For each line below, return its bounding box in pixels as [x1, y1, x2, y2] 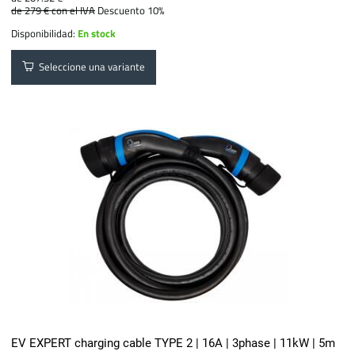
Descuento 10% [97, 2, 165, 18]
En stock [78, 25, 116, 41]
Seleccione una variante [34, 59, 146, 75]
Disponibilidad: [11, 25, 78, 41]
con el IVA [52, 2, 96, 18]
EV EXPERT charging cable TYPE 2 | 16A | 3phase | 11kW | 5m [11, 335, 336, 350]
